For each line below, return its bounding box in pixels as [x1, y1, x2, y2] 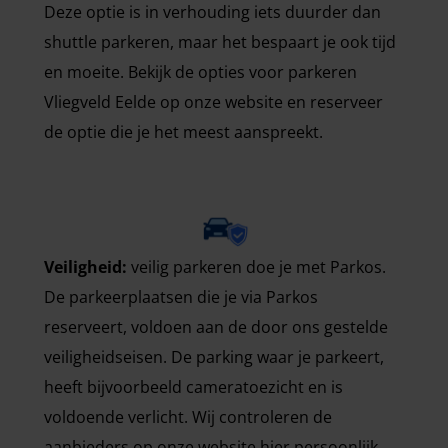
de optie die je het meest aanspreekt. [44, 120, 323, 143]
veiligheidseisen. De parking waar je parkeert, [44, 345, 384, 368]
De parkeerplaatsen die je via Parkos [44, 285, 318, 308]
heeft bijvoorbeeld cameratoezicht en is [44, 375, 343, 398]
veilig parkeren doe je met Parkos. [127, 255, 386, 278]
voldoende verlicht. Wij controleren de [44, 405, 332, 428]
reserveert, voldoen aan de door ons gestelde [44, 315, 388, 338]
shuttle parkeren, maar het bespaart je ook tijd [44, 30, 396, 53]
